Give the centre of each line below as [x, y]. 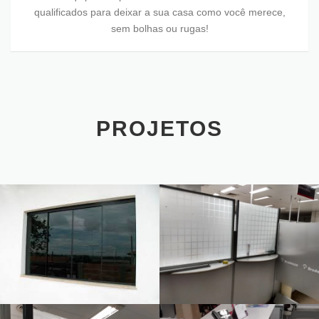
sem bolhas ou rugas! [159, 28]
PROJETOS [159, 128]
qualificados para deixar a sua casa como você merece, [159, 12]
